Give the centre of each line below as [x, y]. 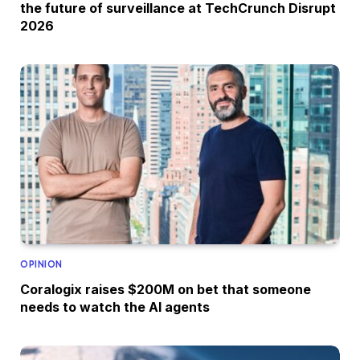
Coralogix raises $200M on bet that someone [166, 289]
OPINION [41, 264]
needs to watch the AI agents [115, 307]
